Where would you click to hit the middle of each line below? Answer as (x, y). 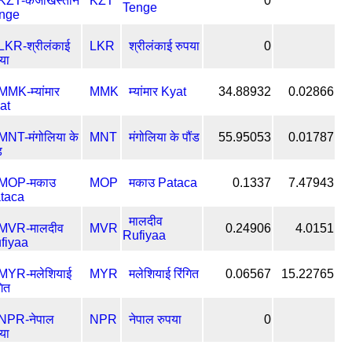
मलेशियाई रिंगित (164, 273)
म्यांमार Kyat (158, 91)
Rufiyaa (144, 235)
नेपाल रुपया (155, 319)
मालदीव (146, 221)
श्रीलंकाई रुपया (164, 46)
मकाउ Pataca (163, 182)
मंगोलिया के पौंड (164, 137)
